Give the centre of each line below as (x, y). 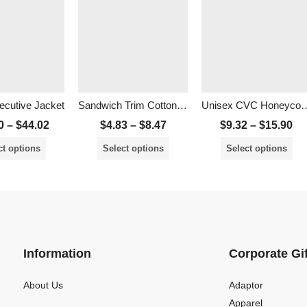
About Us (43, 285)
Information (57, 253)
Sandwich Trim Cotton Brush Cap (182, 105)
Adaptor (246, 285)
